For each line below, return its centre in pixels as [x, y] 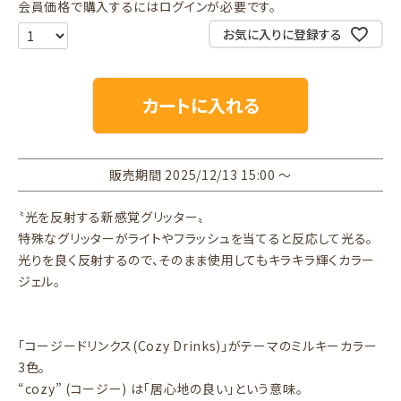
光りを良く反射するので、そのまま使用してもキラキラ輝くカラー [197, 260]
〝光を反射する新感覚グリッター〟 [118, 217]
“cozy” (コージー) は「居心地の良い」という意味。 [161, 388]
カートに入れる [200, 105]
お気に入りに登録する [282, 34]
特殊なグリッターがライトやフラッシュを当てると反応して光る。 [196, 238]
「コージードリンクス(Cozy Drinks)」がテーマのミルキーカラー [198, 346]
